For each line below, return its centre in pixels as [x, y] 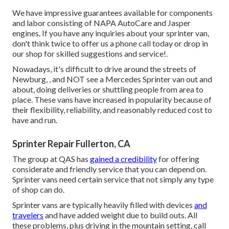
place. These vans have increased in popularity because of [112, 100]
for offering [178, 159]
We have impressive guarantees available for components [112, 13]
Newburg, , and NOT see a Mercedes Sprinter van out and [112, 79]
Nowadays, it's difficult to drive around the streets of [104, 69]
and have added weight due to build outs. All [120, 215]
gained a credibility [123, 159]
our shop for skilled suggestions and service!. [90, 54]
